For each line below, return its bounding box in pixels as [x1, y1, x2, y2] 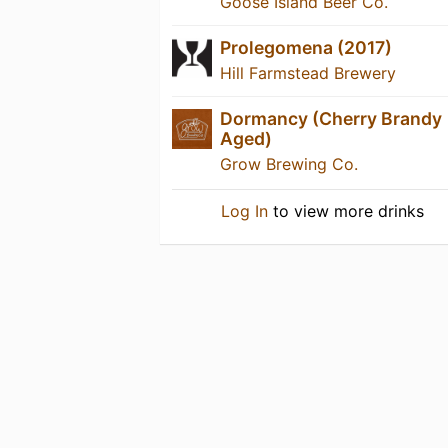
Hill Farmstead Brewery [220, 63, 396, 84]
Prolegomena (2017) [220, 37, 392, 59]
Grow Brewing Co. [220, 154, 358, 175]
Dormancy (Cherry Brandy [220, 108, 442, 130]
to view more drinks [268, 201, 425, 222]
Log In [221, 201, 269, 222]
